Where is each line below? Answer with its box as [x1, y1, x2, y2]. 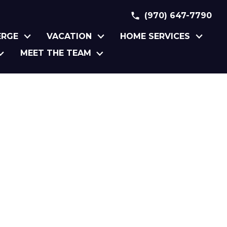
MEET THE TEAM [20, 48, 91, 58]
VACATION [47, 31, 92, 41]
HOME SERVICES [120, 31, 191, 41]
